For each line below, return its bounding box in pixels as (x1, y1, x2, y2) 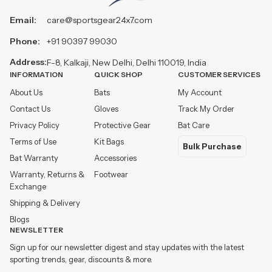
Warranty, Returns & (10, 169, 84, 179)
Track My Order (178, 103, 235, 114)
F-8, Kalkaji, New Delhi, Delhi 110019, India (47, 57, 206, 68)
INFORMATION (10, 70, 63, 79)
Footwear (93, 169, 128, 179)
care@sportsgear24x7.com (47, 15, 152, 25)
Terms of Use (10, 136, 56, 146)
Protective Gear (93, 120, 151, 130)
